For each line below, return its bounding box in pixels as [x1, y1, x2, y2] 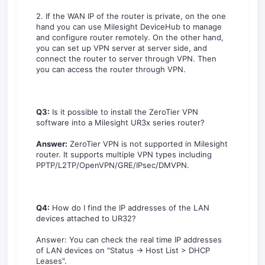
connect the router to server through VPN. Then [36, 53, 216, 63]
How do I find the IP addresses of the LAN [50, 202, 209, 212]
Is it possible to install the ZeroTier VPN [50, 106, 198, 117]
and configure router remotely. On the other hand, [36, 32, 224, 42]
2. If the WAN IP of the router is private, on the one [36, 11, 226, 21]
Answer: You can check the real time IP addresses [36, 234, 222, 244]
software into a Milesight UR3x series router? [36, 117, 205, 127]
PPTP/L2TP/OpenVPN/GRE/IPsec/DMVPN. [36, 160, 189, 170]
